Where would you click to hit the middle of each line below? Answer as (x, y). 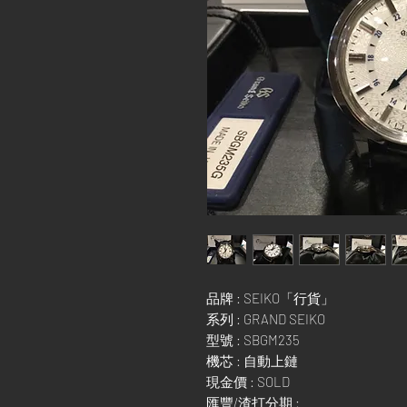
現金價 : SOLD (248, 382)
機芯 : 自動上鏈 (252, 361)
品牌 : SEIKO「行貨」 (270, 298)
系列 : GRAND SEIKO (267, 319)
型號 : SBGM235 (253, 340)
